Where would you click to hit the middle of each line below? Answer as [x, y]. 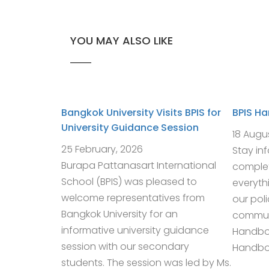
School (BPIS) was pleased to [129, 182]
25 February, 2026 [102, 149]
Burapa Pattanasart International [139, 165]
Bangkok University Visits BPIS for [141, 113]
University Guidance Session [130, 128]
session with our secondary [125, 246]
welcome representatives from [133, 198]
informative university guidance [135, 230]
